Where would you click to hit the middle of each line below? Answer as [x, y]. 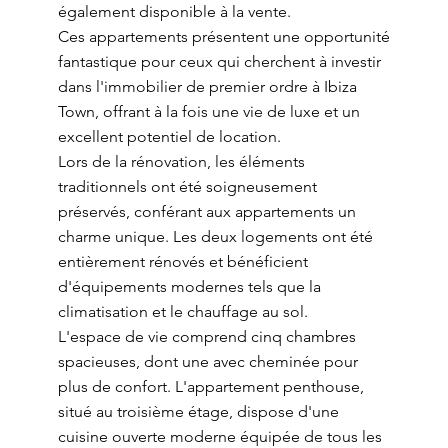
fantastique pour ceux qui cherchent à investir [219, 61]
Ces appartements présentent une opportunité [223, 36]
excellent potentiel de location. [169, 136]
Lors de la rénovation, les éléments [181, 161]
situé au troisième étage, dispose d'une [198, 411]
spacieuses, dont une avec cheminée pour [207, 361]
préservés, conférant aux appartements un [206, 211]
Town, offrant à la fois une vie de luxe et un [208, 111]
